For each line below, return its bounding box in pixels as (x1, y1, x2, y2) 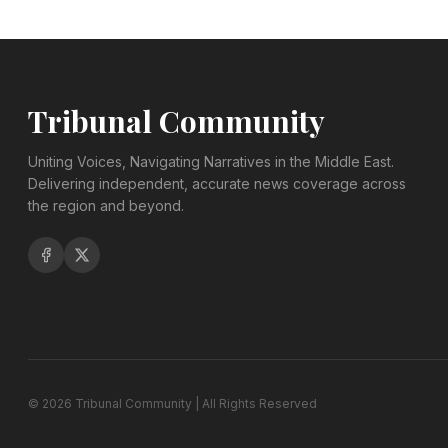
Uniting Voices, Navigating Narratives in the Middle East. (28, 152, 394, 170)
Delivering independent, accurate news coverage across (28, 174, 406, 192)
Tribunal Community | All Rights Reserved (72, 395, 317, 411)
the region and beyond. (28, 196, 184, 214)
